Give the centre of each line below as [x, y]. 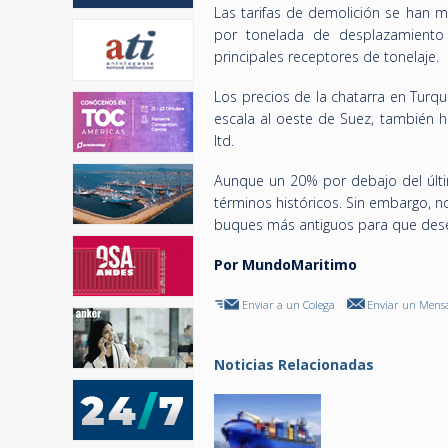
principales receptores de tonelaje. [326, 56]
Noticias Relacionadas [294, 364]
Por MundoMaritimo [285, 264]
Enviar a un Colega [288, 304]
